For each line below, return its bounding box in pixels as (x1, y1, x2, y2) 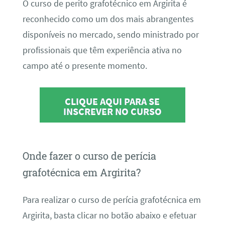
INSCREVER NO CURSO (63, 105, 162, 118)
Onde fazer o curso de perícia (22, 149, 156, 163)
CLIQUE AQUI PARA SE (65, 95, 160, 108)
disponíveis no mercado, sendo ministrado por (22, 29, 199, 40)
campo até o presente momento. (22, 60, 147, 71)
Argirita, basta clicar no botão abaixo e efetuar (22, 209, 196, 221)
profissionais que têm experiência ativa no (22, 44, 182, 56)
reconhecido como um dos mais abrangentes (22, 13, 194, 25)
